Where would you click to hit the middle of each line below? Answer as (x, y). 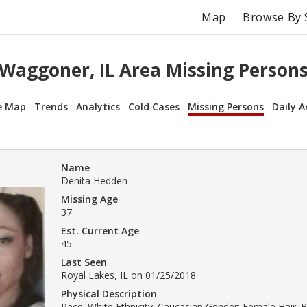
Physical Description (109, 293)
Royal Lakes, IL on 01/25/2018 (128, 275)
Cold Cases (154, 106)
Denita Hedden (94, 180)
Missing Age (89, 199)
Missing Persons (226, 106)
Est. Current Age (100, 230)
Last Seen (84, 262)
